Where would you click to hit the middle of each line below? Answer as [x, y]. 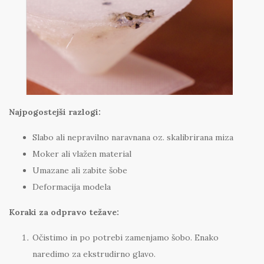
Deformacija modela [72, 187]
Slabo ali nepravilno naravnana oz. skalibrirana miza [133, 138]
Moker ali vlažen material [82, 154]
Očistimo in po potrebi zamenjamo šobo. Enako [126, 238]
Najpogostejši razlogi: [55, 112]
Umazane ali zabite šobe [80, 171]
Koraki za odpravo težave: [64, 212]
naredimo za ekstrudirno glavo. [94, 254]
